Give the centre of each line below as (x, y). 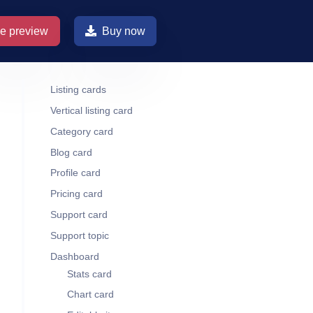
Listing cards (78, 89)
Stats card (89, 274)
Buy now (123, 31)
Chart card (90, 294)
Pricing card (76, 193)
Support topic (79, 235)
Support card (79, 214)
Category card (81, 131)
